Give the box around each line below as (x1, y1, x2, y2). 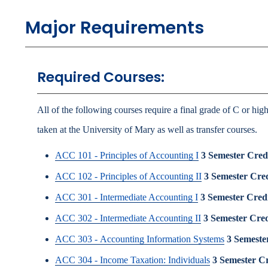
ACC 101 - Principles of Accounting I (55, 150, 199, 160)
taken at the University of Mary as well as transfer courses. (37, 124, 257, 135)
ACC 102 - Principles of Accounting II (55, 171, 202, 181)
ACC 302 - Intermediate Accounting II (55, 213, 201, 223)
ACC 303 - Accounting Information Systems (55, 234, 224, 244)
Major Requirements (25, 16, 204, 39)
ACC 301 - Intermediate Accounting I (55, 192, 198, 202)
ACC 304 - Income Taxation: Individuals (55, 255, 210, 265)
